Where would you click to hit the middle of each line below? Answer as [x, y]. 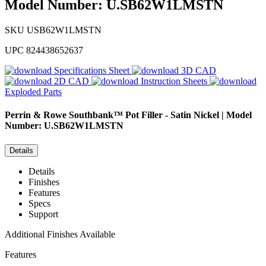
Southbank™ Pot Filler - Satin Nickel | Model [160, 115]
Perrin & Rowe [36, 115]
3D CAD [199, 71]
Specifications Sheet [92, 71]
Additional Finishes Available [60, 234]
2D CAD [72, 81]
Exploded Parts [33, 92]
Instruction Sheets [174, 81]
